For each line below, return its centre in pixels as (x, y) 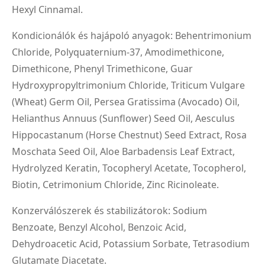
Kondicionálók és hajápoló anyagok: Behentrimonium (132, 35)
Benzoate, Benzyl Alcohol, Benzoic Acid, (99, 227)
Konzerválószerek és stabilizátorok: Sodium (109, 210)
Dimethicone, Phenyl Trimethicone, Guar (102, 68)
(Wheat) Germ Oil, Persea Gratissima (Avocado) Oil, (126, 101)
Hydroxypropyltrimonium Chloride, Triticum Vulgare (128, 85)
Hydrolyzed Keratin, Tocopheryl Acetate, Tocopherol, (129, 168)
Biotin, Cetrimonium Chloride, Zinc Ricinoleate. (115, 184)
